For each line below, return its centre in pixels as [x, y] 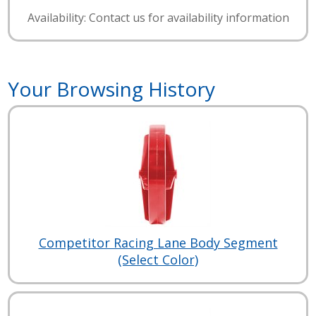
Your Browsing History [112, 89]
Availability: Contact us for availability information [158, 18]
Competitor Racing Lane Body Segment [158, 243]
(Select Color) [158, 260]
